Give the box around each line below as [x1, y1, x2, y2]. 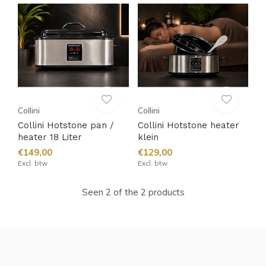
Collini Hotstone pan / [18, 119, 114, 131]
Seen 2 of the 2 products [81, 186, 185, 198]
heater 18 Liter [18, 131, 82, 142]
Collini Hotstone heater [137, 119, 239, 131]
